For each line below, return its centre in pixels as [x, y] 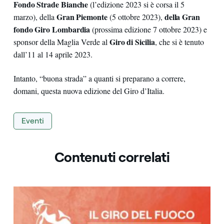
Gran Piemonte [83, 17]
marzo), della [35, 17]
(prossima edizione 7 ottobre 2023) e [149, 29]
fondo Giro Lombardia [52, 29]
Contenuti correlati [112, 157]
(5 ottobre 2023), [137, 17]
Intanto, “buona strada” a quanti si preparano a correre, [99, 78]
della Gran [182, 17]
